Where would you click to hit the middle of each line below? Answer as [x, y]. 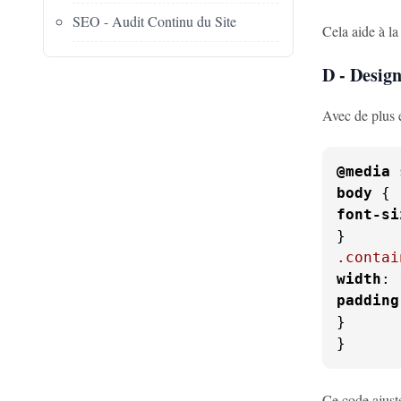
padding [368, 300]
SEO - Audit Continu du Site [154, 21]
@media [363, 171]
